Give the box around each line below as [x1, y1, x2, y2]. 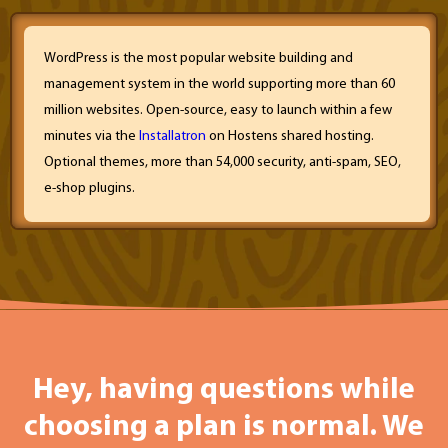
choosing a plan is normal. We [24, 412, 424, 444]
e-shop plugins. [44, 180, 135, 196]
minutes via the [44, 128, 139, 144]
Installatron [139, 128, 206, 144]
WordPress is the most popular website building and [44, 50, 353, 66]
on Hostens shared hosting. [206, 128, 374, 144]
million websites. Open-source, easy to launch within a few [44, 102, 392, 118]
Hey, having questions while [33, 375, 415, 407]
